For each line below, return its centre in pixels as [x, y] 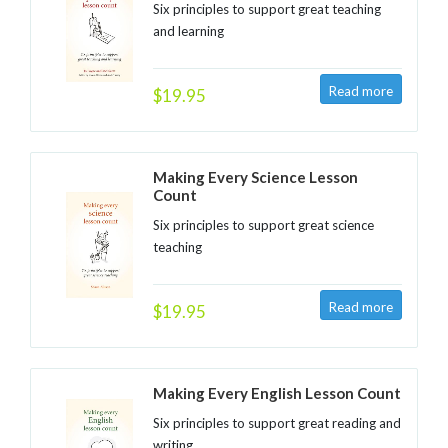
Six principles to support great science [263, 225]
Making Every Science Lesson [255, 177]
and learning [188, 31]
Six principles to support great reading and [276, 423]
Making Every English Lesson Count [276, 393]
